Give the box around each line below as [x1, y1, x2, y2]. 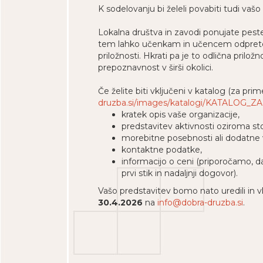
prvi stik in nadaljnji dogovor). [122, 168, 238, 178]
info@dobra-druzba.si [157, 197, 243, 208]
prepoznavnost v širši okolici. [98, 62, 213, 73]
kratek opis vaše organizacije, [122, 109, 240, 120]
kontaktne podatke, [122, 144, 202, 155]
